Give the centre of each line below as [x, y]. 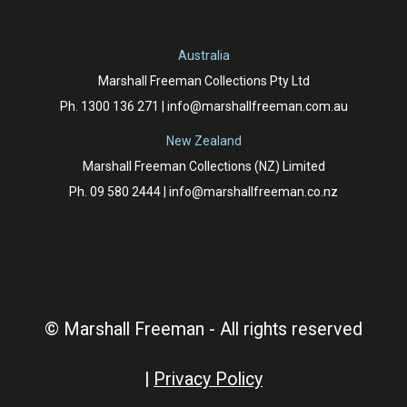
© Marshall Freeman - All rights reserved [203, 329]
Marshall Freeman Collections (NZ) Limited [203, 166]
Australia [203, 55]
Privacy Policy [208, 379]
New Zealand [203, 140]
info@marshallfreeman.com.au [257, 106]
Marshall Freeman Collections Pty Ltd [203, 80]
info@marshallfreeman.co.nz [253, 191]
